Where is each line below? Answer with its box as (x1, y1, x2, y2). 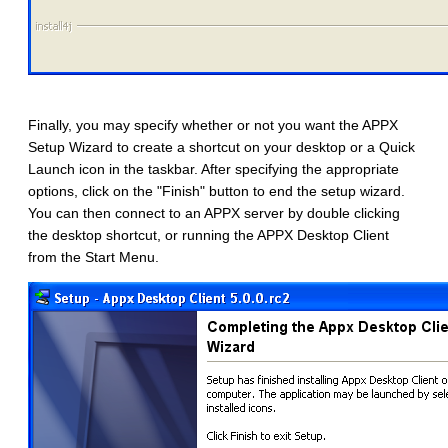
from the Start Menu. (28, 249, 159, 266)
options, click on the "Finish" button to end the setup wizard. (28, 183, 405, 200)
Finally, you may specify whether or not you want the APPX (28, 117, 398, 134)
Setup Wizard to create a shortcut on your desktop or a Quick (28, 139, 415, 156)
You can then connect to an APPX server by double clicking (28, 205, 400, 222)
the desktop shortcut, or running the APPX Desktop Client (28, 227, 389, 244)
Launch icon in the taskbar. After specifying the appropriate (28, 161, 399, 178)
